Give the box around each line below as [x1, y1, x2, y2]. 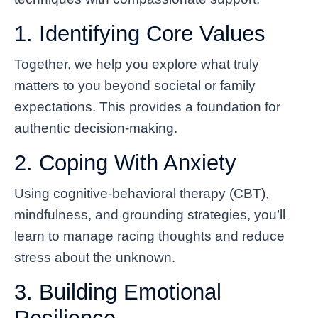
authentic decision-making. [14, 120, 177, 136]
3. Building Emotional [14, 279, 221, 305]
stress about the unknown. [14, 249, 175, 265]
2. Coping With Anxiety [14, 150, 236, 175]
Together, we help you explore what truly [14, 56, 259, 72]
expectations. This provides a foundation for [14, 99, 280, 114]
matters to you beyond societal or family [14, 77, 256, 93]
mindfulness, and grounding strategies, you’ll [14, 207, 285, 222]
